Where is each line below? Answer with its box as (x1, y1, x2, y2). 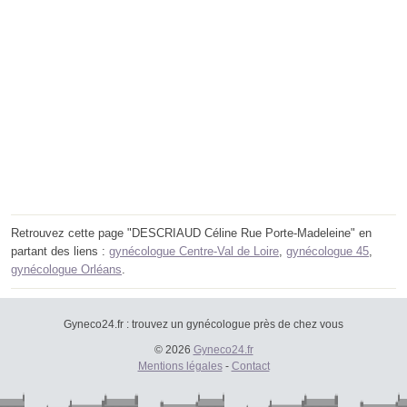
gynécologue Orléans (11, 263, 122, 277)
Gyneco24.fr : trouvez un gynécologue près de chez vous (64, 318, 343, 332)
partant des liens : (11, 244, 109, 259)
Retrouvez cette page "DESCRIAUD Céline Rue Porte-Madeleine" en (11, 226, 372, 241)
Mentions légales (137, 360, 223, 373)
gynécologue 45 (286, 244, 369, 259)
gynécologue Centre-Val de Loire (109, 244, 279, 259)
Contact (231, 360, 270, 373)
